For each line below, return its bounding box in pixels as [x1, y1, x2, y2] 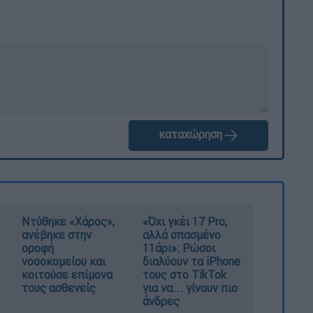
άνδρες [143, 294, 180, 309]
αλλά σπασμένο [143, 228, 221, 242]
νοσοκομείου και [21, 254, 105, 269]
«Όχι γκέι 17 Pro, [143, 214, 228, 229]
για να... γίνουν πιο [143, 281, 238, 296]
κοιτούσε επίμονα [21, 268, 112, 282]
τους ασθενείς [21, 281, 96, 296]
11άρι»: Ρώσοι [143, 241, 216, 256]
